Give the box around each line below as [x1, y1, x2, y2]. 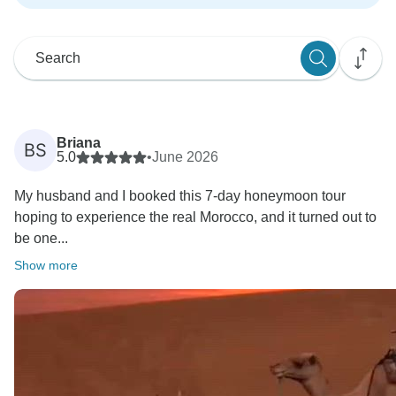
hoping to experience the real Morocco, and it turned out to [14, 209, 377, 225]
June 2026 [152, 149, 218, 165]
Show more [14, 258, 78, 273]
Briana [57, 135, 101, 151]
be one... [14, 231, 68, 247]
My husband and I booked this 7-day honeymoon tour [14, 188, 346, 204]
